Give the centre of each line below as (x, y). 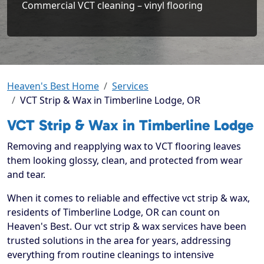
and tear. (26, 175)
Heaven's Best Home (53, 86)
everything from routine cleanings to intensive (110, 255)
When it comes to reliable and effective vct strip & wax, (128, 198)
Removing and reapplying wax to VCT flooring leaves (124, 146)
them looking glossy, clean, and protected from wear (125, 161)
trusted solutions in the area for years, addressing (119, 241)
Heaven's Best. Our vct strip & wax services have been (127, 227)
